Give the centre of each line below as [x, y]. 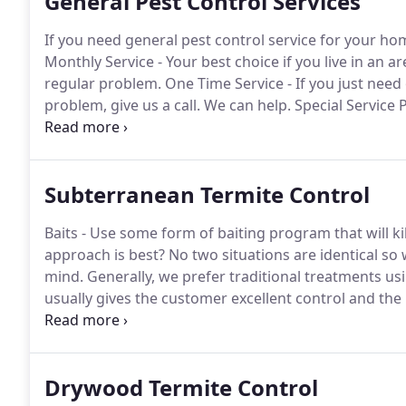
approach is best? [105, 255]
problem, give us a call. [122, 105]
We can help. [246, 105]
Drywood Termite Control [181, 387]
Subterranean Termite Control [207, 194]
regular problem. [103, 83]
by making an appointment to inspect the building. [218, 320]
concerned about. [105, 342]
